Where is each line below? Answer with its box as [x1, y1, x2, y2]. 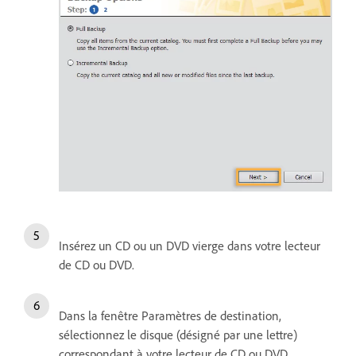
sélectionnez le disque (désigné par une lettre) [59, 326, 297, 342]
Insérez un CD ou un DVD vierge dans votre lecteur [59, 237, 320, 253]
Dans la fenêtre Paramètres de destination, [59, 307, 281, 323]
